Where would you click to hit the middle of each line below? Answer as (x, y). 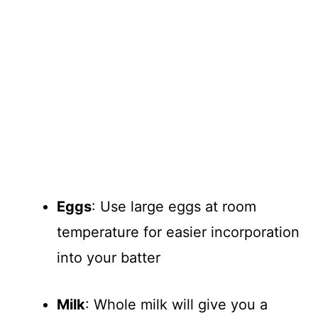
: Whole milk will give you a (176, 304)
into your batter (109, 257)
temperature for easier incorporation (178, 232)
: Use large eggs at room (174, 206)
